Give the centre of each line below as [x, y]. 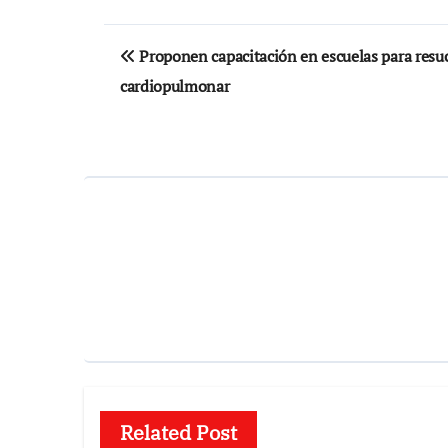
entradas [168, 125]
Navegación [190, 43]
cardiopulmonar [175, 86]
